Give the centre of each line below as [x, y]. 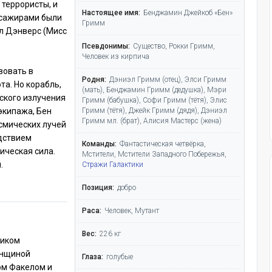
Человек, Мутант [132, 210]
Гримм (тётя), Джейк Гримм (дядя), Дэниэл [155, 110]
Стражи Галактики [113, 164]
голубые [120, 257]
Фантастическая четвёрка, [163, 144]
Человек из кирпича [116, 56]
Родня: [94, 79]
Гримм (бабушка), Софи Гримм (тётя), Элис [155, 100]
